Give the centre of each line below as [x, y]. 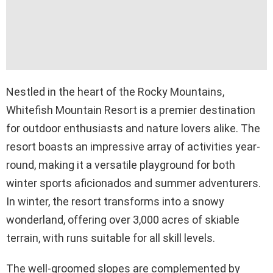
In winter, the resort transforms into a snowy [115, 202]
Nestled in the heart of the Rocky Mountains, [115, 92]
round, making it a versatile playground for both [121, 165]
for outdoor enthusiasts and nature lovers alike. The [133, 129]
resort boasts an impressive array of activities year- [133, 147]
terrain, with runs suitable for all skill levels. [111, 238]
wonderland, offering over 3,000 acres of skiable [123, 220]
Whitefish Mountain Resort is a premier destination [131, 110]
